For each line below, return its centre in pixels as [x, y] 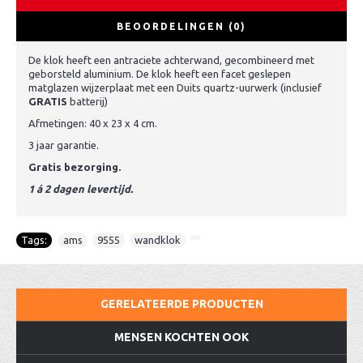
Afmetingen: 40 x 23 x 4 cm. [93, 123]
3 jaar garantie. [64, 145]
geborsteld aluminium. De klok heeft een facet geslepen [160, 74]
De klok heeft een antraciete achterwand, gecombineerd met [171, 60]
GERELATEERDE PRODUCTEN [181, 304]
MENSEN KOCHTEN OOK [181, 337]
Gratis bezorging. [75, 167]
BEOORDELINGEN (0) [181, 26]
